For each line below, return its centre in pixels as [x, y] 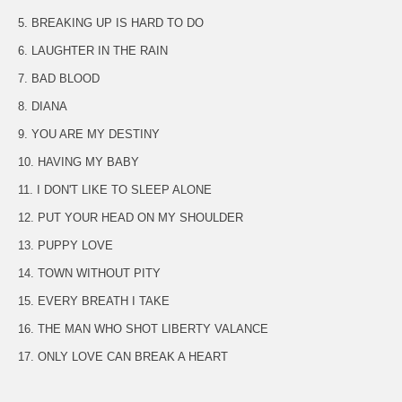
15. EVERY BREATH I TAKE [94, 301]
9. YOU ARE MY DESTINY [89, 134]
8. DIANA [43, 106]
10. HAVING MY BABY [79, 162]
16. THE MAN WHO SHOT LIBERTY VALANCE [143, 328]
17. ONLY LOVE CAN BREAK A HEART [123, 356]
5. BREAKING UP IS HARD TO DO [111, 22]
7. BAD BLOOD [59, 78]
